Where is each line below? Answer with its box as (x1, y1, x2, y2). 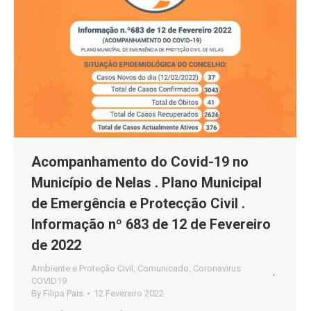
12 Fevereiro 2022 (94, 287, 164, 299)
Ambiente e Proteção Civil (31, 262, 133, 274)
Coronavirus (193, 262, 241, 274)
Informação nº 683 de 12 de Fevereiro (31, 215, 271, 233)
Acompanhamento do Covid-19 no (31, 153, 249, 170)
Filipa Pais (43, 287, 83, 299)
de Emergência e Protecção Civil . (31, 194, 245, 212)
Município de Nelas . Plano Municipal (31, 174, 262, 191)
